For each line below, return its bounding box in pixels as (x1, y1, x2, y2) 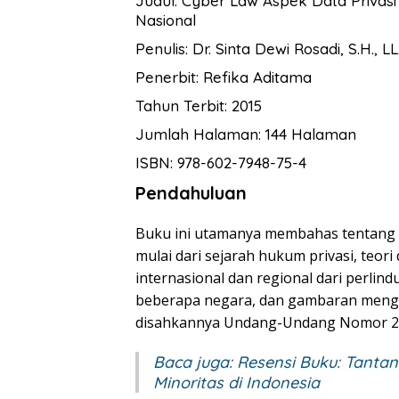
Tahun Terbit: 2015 (135, 96, 262, 116)
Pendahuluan (135, 182, 247, 205)
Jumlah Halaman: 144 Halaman (135, 125, 356, 144)
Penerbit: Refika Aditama (135, 68, 312, 87)
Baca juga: (153, 352, 237, 373)
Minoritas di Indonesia (153, 372, 320, 394)
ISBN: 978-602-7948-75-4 (135, 153, 306, 173)
